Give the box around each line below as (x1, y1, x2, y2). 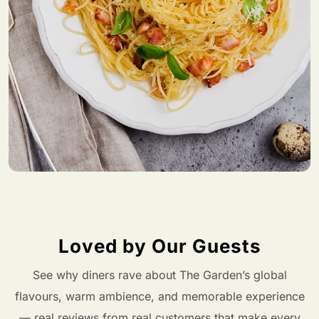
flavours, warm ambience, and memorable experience (14, 288, 305, 303)
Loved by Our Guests (58, 234, 261, 257)
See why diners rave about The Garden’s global (32, 267, 287, 282)
